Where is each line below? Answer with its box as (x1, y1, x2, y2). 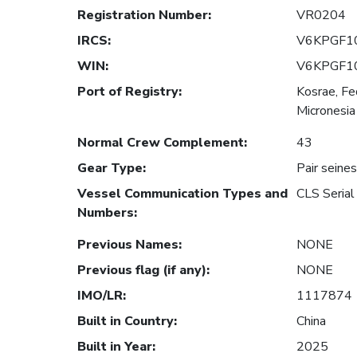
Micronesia (296, 102, 355, 120)
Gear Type (77, 159, 143, 178)
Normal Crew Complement (77, 134, 244, 152)
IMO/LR (77, 287, 123, 305)
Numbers (77, 204, 134, 222)
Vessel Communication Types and (77, 185, 288, 203)
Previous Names (77, 236, 178, 254)
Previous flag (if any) (77, 261, 206, 280)
